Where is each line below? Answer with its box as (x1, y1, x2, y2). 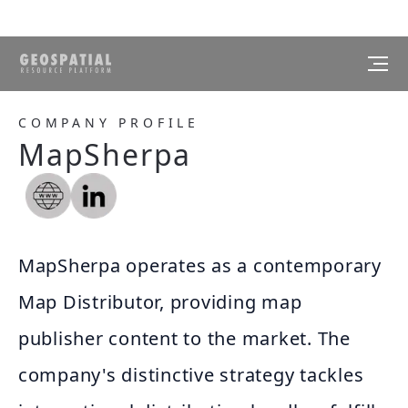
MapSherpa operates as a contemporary (18, 253, 382, 278)
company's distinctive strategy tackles (18, 362, 364, 387)
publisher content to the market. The (18, 326, 351, 351)
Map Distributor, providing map (18, 290, 302, 314)
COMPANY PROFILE (18, 114, 199, 131)
